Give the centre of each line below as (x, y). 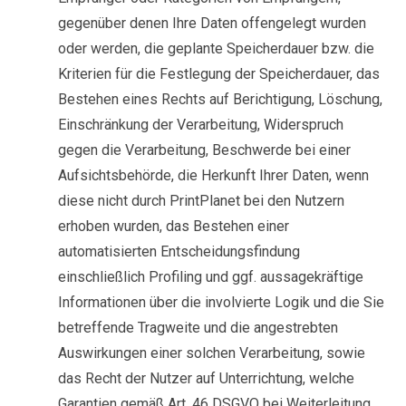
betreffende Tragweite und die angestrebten (198, 328)
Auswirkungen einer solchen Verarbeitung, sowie (212, 353)
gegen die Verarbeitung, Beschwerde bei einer (204, 150)
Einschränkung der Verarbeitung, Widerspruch (201, 125)
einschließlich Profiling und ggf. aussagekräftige (211, 277)
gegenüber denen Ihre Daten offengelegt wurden (212, 23)
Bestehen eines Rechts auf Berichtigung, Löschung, (220, 99)
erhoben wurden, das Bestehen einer (174, 226)
